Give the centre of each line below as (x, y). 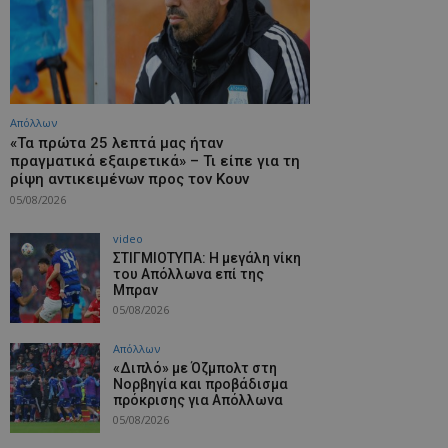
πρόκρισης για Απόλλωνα (198, 400)
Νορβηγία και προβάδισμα (200, 384)
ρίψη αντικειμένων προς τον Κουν (129, 179)
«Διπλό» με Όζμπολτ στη (195, 368)
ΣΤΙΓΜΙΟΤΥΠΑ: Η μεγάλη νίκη (207, 258)
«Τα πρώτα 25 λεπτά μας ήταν (116, 143)
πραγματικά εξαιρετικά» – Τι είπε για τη (155, 161)
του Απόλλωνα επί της (188, 274)
